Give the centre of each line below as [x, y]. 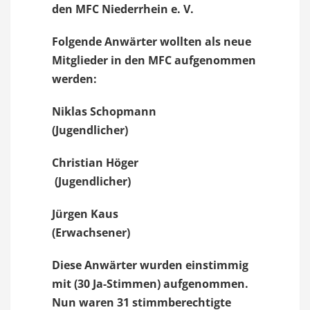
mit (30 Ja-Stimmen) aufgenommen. [150, 284]
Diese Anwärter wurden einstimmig [150, 265]
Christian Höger [119, 163]
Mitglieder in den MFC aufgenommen [154, 60]
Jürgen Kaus [117, 214]
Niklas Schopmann [121, 111]
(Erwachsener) [91, 232]
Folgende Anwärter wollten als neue [152, 42]
